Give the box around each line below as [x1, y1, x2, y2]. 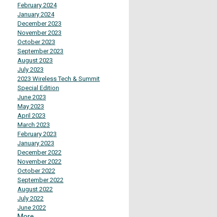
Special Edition [17, 84, 59, 92]
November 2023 [17, 29, 62, 36]
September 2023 [17, 47, 63, 55]
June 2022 [17, 204, 46, 211]
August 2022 [17, 186, 53, 193]
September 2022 [17, 176, 63, 184]
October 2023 [17, 38, 55, 46]
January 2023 [17, 139, 54, 147]
